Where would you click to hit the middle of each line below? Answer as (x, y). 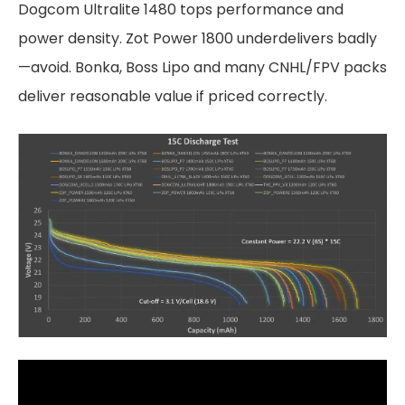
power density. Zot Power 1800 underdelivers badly (198, 38)
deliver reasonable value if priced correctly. (173, 96)
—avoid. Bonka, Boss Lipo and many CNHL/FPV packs (202, 67)
